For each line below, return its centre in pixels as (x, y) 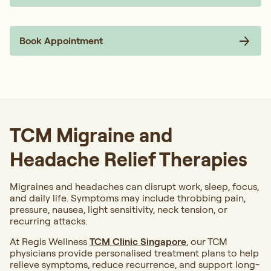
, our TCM (207, 242)
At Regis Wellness (50, 242)
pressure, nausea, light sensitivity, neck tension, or (119, 210)
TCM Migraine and (91, 135)
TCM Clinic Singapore (138, 242)
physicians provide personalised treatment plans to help (134, 253)
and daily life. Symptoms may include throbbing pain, (128, 198)
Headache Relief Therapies (129, 159)
